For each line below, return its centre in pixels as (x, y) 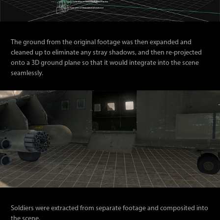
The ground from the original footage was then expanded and (101, 42)
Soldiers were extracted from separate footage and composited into (110, 208)
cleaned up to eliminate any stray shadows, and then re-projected (107, 53)
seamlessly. (27, 73)
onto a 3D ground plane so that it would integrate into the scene (105, 63)
